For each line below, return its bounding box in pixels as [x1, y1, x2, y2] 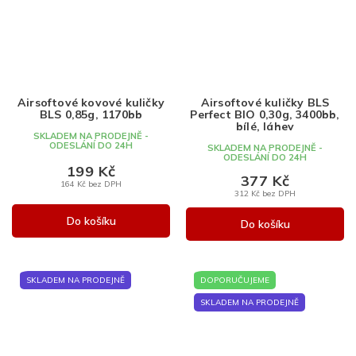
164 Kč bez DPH [60, 179, 122, 189]
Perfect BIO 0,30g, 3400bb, [190, 106, 340, 122]
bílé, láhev [235, 118, 295, 133]
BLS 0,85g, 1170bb [39, 106, 143, 122]
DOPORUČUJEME [200, 274, 269, 285]
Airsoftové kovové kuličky [17, 95, 164, 110]
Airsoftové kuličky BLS [200, 95, 330, 110]
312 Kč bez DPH [234, 188, 296, 198]
